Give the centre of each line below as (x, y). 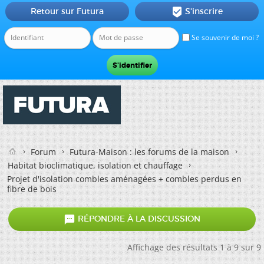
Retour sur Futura (67, 11)
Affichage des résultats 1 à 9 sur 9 (194, 247)
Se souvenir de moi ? (224, 37)
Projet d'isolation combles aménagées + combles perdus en (124, 179)
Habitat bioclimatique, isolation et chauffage (95, 165)
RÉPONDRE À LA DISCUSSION (138, 219)
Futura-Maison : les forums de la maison (149, 152)
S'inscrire (204, 11)
